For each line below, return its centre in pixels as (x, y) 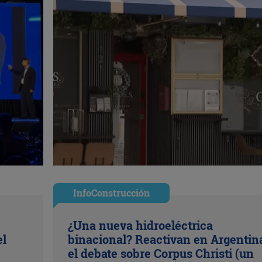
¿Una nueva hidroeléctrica (140, 225)
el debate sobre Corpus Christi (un (161, 253)
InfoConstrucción (111, 192)
